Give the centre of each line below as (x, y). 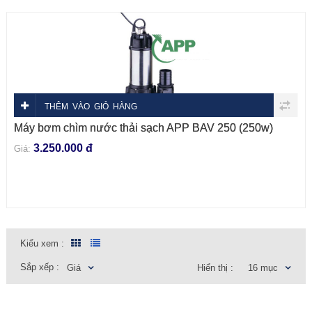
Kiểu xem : (42, 243)
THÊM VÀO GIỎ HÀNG (91, 107)
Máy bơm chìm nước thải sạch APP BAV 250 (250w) (143, 128)
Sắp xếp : (39, 267)
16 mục (263, 268)
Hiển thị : (215, 268)
